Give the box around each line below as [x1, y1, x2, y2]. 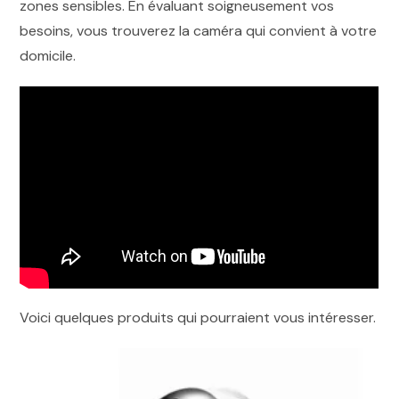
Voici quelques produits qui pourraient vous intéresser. [20, 308, 377, 328]
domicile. [20, 45, 77, 65]
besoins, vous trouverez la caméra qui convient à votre [20, 20, 378, 40]
